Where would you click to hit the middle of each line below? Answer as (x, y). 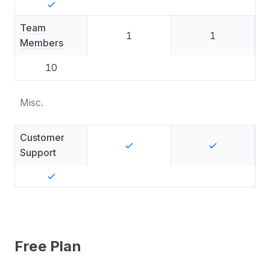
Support (38, 152)
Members (42, 43)
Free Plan (48, 246)
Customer (42, 137)
